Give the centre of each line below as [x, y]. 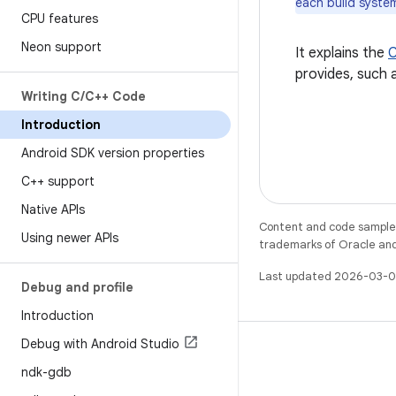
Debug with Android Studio [100, 344]
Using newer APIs [70, 238]
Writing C [51, 96]
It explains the [342, 53]
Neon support [61, 47]
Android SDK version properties [113, 153]
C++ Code [115, 96]
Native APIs [53, 209]
